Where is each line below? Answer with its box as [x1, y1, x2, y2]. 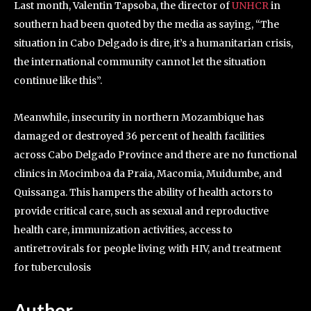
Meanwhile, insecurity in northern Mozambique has [14, 111, 264, 124]
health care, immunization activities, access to [14, 224, 233, 236]
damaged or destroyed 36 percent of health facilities [14, 130, 264, 142]
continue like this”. [14, 74, 102, 87]
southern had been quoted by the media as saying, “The [14, 18, 279, 31]
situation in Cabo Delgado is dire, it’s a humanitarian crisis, [14, 37, 293, 49]
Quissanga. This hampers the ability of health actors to [14, 186, 273, 199]
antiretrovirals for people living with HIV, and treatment [14, 242, 281, 255]
